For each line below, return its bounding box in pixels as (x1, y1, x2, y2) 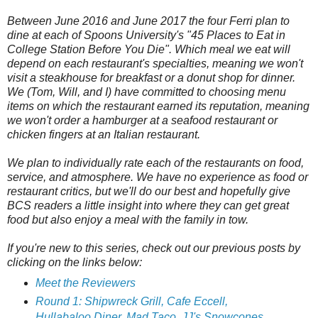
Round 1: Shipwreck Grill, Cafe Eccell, (35, 295, 228, 307)
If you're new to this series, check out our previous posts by (7, 241, 300, 254)
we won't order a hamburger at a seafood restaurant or (7, 114, 278, 126)
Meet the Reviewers (35, 276, 136, 289)
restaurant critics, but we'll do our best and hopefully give (7, 185, 290, 197)
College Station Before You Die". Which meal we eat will (7, 43, 290, 55)
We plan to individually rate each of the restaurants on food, (7, 156, 304, 169)
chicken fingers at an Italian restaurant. (7, 128, 203, 141)
